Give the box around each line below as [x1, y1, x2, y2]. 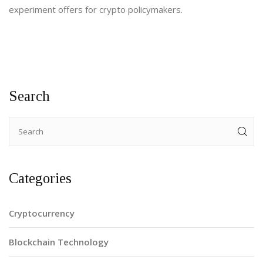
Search [9, 88, 50, 104]
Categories [9, 170, 72, 187]
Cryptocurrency [9, 207, 75, 220]
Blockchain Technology [9, 236, 109, 248]
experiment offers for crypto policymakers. [9, 4, 183, 16]
